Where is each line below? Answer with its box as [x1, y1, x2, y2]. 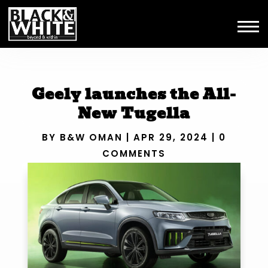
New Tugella [78, 100, 190, 125]
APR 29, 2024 [133, 131, 208, 144]
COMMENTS [102, 147, 166, 160]
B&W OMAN [59, 131, 123, 144]
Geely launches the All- [32, 81, 236, 106]
